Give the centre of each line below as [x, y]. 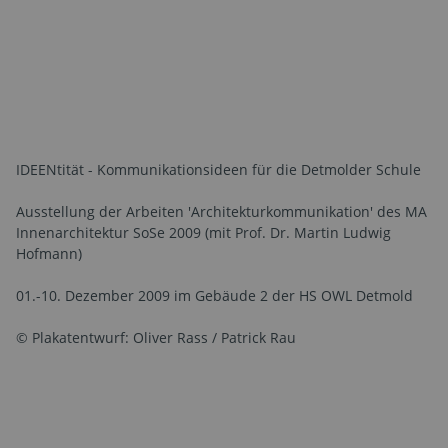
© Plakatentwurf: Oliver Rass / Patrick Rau [156, 337]
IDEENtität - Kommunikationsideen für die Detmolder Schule [218, 169]
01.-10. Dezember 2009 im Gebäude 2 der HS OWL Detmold [214, 295]
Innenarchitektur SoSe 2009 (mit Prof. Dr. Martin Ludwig [203, 232]
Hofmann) [49, 253]
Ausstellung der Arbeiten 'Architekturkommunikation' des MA [221, 211]
